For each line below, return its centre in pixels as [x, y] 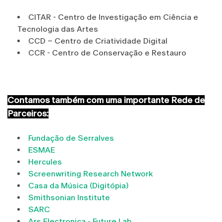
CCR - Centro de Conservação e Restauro [107, 53]
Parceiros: [28, 113]
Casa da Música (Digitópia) [78, 185]
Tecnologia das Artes [58, 29]
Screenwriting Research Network [91, 173]
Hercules [45, 162]
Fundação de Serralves [71, 138]
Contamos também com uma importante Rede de [106, 100]
